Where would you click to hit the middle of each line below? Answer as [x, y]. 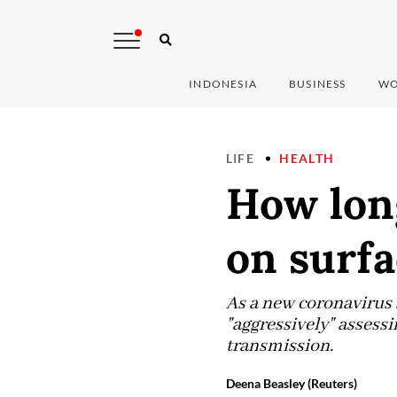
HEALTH [307, 159]
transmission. [279, 346]
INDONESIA [223, 84]
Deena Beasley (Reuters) [291, 384]
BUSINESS [318, 84]
